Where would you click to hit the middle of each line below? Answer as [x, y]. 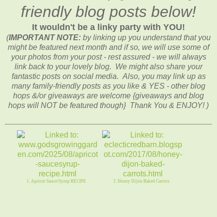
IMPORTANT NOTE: [45, 38]
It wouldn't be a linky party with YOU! [108, 27]
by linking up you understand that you [146, 38]
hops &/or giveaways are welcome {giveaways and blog [108, 96]
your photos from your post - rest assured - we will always [108, 57]
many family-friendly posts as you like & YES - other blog [108, 86]
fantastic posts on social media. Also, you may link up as [108, 77]
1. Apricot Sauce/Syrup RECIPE [56, 181]
